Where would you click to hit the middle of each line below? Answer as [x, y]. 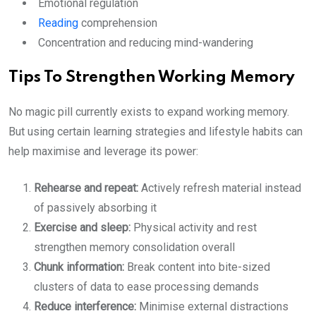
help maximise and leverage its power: [103, 151]
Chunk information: [79, 267]
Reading [58, 23]
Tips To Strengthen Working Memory [152, 78]
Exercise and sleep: [82, 227]
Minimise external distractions [212, 306]
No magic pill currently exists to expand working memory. [149, 112]
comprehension [118, 23]
